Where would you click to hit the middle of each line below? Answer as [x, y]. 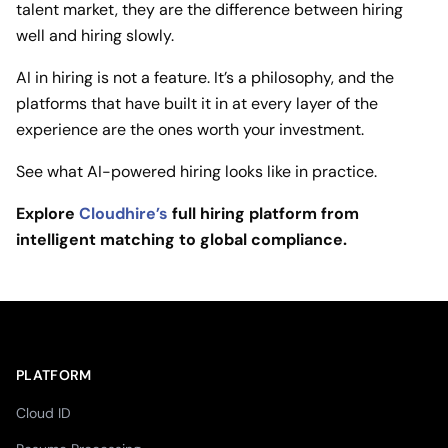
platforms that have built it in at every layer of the [197, 103]
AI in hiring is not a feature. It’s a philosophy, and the [205, 77]
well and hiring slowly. [95, 35]
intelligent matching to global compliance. [181, 239]
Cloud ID [43, 412]
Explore [47, 213]
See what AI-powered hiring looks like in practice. [196, 171]
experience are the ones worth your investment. [190, 129]
